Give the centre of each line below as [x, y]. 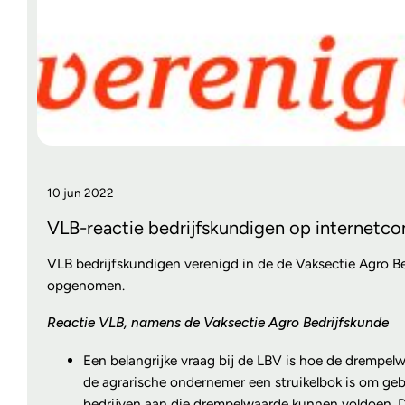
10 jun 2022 [80, 192]
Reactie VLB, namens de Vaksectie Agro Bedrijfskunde [217, 323]
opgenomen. [85, 285]
